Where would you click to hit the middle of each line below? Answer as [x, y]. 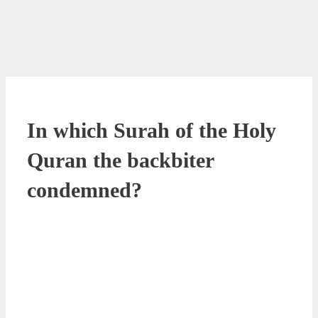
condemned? [84, 190]
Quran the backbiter [120, 160]
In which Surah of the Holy [152, 130]
